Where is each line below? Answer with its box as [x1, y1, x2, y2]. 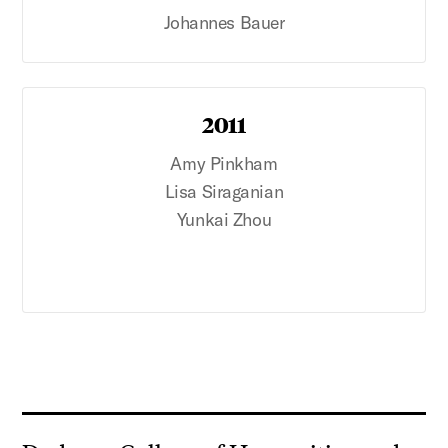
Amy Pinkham [170, 152, 278, 176]
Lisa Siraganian [164, 180, 284, 204]
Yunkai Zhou [176, 208, 272, 232]
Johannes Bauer [163, 11, 285, 35]
